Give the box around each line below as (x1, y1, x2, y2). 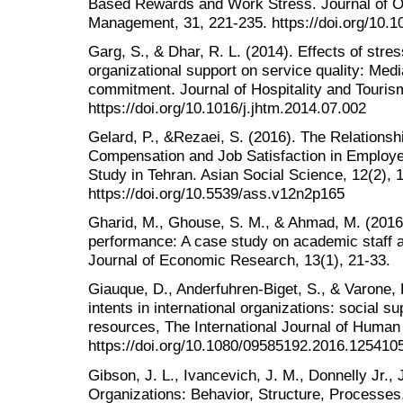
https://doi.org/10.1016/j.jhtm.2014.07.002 (88, 98, 366, 117)
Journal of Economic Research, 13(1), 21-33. (88, 251, 390, 270)
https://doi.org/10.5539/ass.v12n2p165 (88, 184, 345, 203)
